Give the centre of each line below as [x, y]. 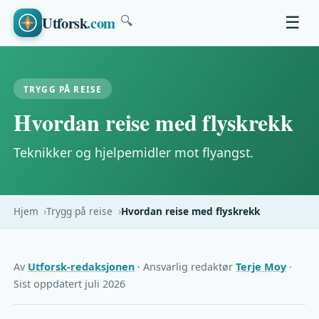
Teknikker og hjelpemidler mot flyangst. [134, 152]
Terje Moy [261, 266]
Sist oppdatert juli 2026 [70, 283]
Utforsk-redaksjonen [82, 266]
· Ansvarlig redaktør [185, 266]
